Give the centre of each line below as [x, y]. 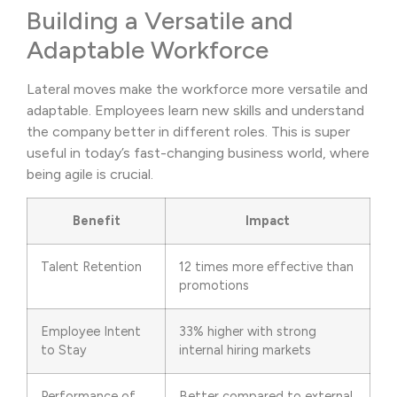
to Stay [64, 350]
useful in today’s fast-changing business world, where [198, 152]
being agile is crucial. [90, 174]
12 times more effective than [266, 267]
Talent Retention [91, 267]
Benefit [96, 221]
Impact [268, 221]
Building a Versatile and [160, 20]
